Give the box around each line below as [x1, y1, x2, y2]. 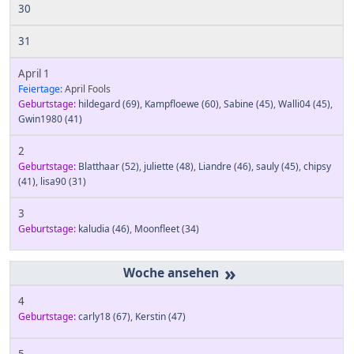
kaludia [78, 222, 110, 235]
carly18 [78, 310, 111, 324]
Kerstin [135, 310, 166, 324]
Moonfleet [134, 222, 179, 235]
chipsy [303, 160, 331, 173]
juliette [144, 160, 174, 173]
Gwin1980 [18, 112, 62, 126]
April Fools [62, 82, 111, 96]
